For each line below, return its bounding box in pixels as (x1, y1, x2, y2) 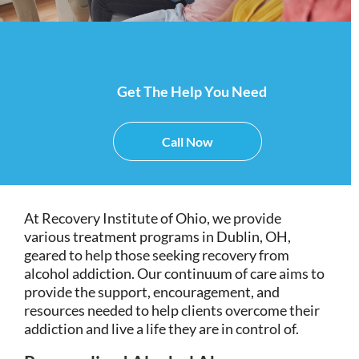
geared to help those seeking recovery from (24, 245, 289, 264)
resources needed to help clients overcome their (24, 301, 320, 319)
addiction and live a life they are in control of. (24, 319, 299, 337)
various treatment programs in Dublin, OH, (24, 227, 291, 245)
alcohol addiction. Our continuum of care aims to (24, 264, 325, 282)
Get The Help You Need (116, 82, 267, 100)
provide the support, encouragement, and (24, 282, 280, 301)
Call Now (162, 133, 213, 149)
